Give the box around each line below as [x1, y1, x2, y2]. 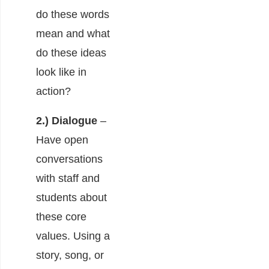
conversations [36, 153, 103, 165]
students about [36, 191, 107, 204]
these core [36, 210, 86, 223]
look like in [36, 65, 86, 78]
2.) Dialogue [36, 114, 97, 127]
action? [36, 85, 71, 97]
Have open [36, 133, 88, 146]
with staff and [36, 172, 100, 184]
